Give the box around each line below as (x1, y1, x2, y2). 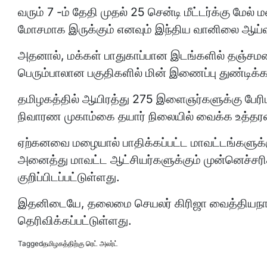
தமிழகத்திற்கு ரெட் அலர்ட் (43, 239, 118, 248)
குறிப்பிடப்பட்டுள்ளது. (18, 170, 120, 184)
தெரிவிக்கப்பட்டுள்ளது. (18, 213, 132, 228)
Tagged (18, 239, 43, 248)
